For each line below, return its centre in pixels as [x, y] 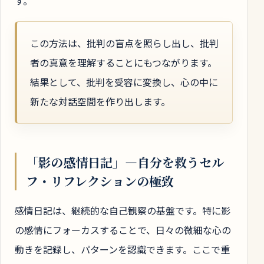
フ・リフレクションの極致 [100, 181]
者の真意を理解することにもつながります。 [123, 63]
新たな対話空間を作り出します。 [100, 102]
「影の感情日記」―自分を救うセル [125, 162]
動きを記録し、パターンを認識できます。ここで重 [122, 250]
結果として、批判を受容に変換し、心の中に [124, 82]
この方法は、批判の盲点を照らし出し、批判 [124, 43]
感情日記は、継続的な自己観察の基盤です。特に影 [123, 211]
